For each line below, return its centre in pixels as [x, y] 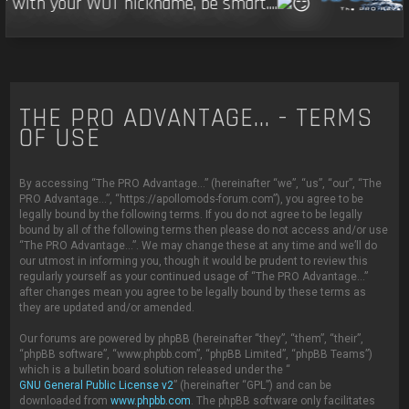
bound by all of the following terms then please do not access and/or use [204, 231]
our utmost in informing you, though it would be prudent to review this [194, 262]
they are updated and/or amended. [107, 308]
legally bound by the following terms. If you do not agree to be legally [191, 215]
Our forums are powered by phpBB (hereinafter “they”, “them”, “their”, [192, 339]
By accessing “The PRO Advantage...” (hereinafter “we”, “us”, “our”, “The [201, 184]
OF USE [60, 139]
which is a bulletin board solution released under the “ [155, 370]
